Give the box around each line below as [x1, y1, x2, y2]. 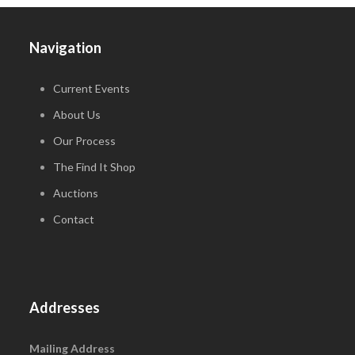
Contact [53, 212, 95, 227]
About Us [53, 108, 101, 122]
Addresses [29, 299, 101, 317]
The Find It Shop [53, 160, 136, 174]
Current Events [53, 82, 131, 96]
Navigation [29, 39, 102, 57]
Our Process [53, 134, 116, 148]
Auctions [53, 186, 99, 200]
